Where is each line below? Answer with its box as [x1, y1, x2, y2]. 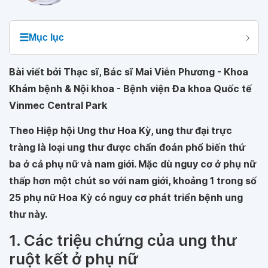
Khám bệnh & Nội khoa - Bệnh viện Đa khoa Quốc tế [9, 83, 252, 95]
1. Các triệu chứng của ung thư [9, 231, 237, 249]
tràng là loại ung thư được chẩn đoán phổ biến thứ [9, 141, 245, 153]
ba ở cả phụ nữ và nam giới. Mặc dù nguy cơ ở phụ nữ [9, 158, 256, 170]
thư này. [9, 208, 47, 220]
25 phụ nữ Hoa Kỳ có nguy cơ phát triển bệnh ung [9, 191, 243, 203]
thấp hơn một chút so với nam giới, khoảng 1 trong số [9, 175, 257, 187]
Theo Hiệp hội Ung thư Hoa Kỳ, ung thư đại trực [9, 124, 232, 136]
